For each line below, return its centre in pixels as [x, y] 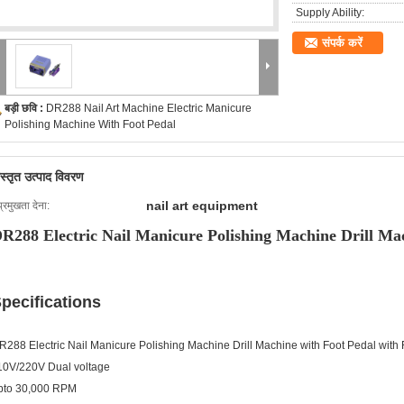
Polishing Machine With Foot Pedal [90, 124]
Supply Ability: [330, 13]
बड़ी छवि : [25, 108]
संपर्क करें [342, 43]
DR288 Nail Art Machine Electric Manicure [149, 108]
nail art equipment [202, 206]
